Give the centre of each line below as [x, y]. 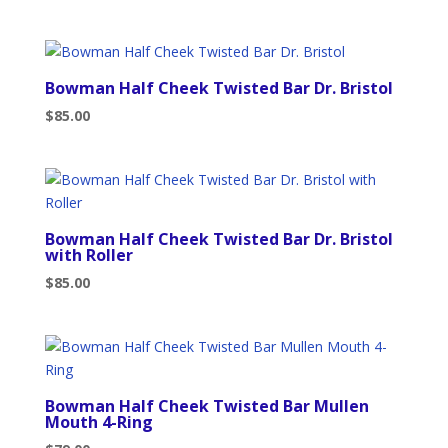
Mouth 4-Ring [98, 422]
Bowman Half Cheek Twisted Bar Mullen [206, 406]
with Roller [88, 255]
